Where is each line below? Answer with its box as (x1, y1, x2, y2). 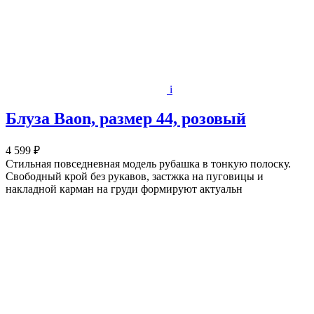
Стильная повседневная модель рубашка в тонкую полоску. (6, 158, 291, 170)
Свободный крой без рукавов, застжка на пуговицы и (6, 170, 264, 183)
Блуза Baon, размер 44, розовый (6, 109, 246, 128)
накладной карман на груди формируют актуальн (6, 183, 243, 196)
